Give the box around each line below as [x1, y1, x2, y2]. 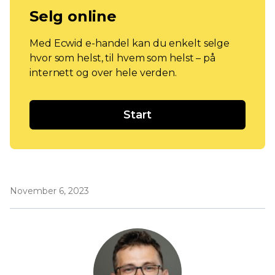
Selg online [29, 7, 117, 26]
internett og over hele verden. [29, 67, 177, 79]
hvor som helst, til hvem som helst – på [29, 52, 216, 64]
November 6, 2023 [10, 185, 89, 197]
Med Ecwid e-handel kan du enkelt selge [29, 37, 230, 50]
